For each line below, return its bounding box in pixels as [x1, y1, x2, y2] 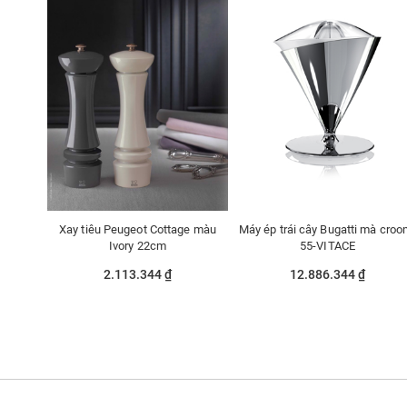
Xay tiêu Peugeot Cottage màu [59, 223, 216, 237]
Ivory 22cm [109, 239, 166, 253]
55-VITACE [300, 239, 355, 253]
